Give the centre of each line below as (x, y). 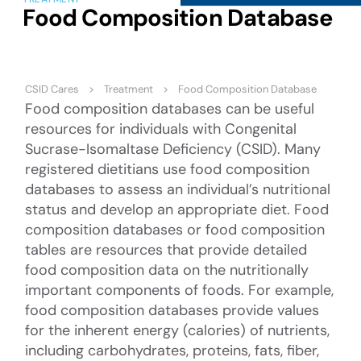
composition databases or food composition (175, 229)
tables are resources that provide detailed (166, 249)
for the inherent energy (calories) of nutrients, (178, 330)
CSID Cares (52, 89)
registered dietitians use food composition (168, 169)
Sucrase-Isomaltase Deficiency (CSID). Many (173, 149)
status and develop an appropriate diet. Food (177, 209)
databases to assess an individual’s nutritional (178, 189)
